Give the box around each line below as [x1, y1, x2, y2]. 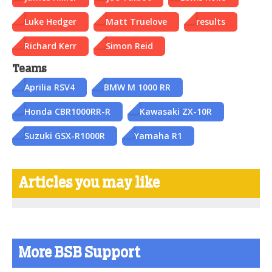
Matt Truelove [106, 15, 167, 27]
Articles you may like [18, 175, 160, 191]
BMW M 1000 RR [104, 81, 171, 93]
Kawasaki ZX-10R [140, 105, 212, 117]
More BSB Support [18, 245, 140, 260]
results [196, 15, 225, 27]
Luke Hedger [24, 15, 76, 27]
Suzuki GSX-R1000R [24, 129, 105, 141]
